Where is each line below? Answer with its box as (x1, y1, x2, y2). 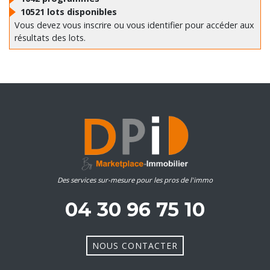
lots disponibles (47, 5, 117, 17)
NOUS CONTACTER (92, 239, 178, 251)
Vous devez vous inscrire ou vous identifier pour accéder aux (14, 19, 254, 31)
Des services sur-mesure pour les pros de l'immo (57, 175, 213, 184)
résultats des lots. (14, 31, 86, 43)
